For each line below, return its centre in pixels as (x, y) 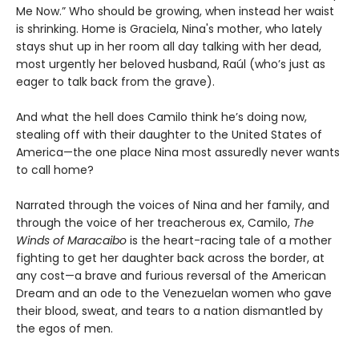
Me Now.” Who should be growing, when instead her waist (175, 11)
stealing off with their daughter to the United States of (169, 134)
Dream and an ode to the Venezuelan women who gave (174, 293)
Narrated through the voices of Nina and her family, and (173, 205)
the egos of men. (65, 328)
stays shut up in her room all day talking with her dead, (169, 46)
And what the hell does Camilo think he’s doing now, (161, 117)
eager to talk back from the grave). (117, 81)
